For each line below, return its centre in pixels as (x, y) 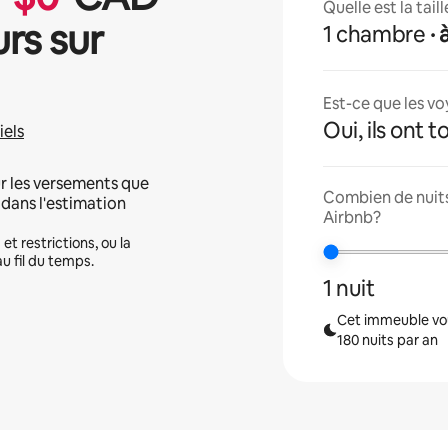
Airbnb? (352, 217)
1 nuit (349, 288)
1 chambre (374, 34)
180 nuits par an (387, 340)
